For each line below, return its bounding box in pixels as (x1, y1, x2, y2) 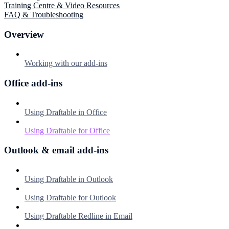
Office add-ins (4, 77, 62, 88)
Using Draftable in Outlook (25, 175, 113, 184)
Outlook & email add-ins (4, 145, 108, 156)
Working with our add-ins (25, 59, 107, 68)
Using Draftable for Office (25, 126, 110, 135)
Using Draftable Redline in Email (25, 212, 132, 221)
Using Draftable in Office (25, 107, 107, 117)
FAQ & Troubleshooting (4, 10, 83, 19)
